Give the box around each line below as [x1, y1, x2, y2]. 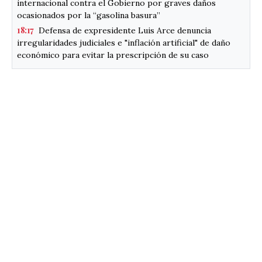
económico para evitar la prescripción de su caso [17, 50, 209, 61]
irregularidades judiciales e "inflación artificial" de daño [17, 37, 230, 49]
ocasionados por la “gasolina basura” [17, 10, 160, 21]
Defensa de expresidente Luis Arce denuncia [38, 25, 211, 36]
